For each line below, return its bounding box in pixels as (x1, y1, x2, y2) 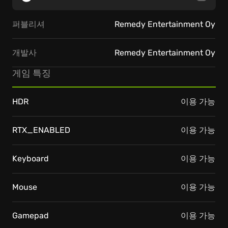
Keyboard (12, 154, 49, 163)
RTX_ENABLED (12, 125, 70, 135)
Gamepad (12, 211, 49, 220)
